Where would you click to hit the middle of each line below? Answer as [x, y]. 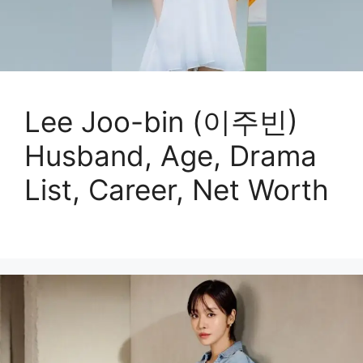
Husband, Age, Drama [171, 155]
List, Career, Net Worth [177, 189]
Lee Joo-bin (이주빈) [161, 121]
